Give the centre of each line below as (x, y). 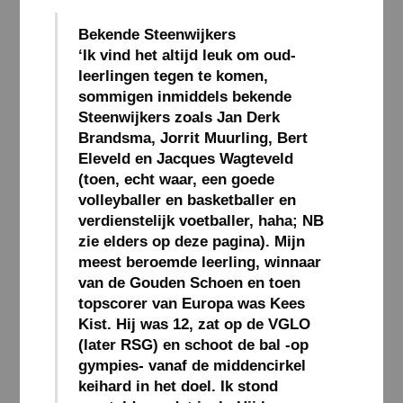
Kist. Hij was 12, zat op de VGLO (194, 324)
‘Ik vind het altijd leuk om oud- (187, 55)
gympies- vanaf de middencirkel (192, 366)
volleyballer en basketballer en (187, 200)
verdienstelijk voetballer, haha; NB (201, 221)
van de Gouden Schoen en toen (189, 283)
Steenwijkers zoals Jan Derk (179, 117)
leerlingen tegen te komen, (173, 76)
